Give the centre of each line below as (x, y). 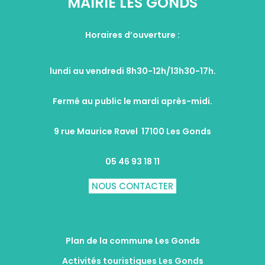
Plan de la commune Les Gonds (132, 240)
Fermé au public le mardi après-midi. (132, 101)
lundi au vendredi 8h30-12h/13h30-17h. (132, 71)
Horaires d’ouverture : (132, 35)
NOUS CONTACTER (132, 186)
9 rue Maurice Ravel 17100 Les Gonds (132, 131)
